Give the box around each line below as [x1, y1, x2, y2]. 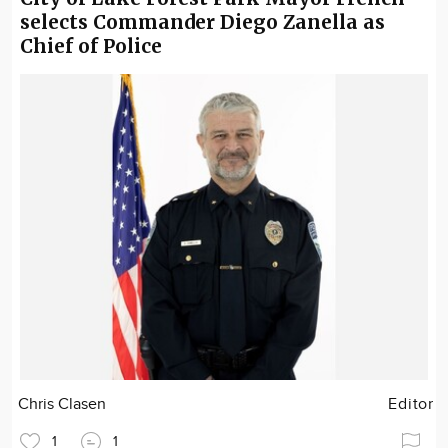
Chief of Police [20, 34, 162, 59]
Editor [388, 395, 434, 415]
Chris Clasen [18, 395, 107, 415]
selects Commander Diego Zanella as [20, 10, 385, 35]
